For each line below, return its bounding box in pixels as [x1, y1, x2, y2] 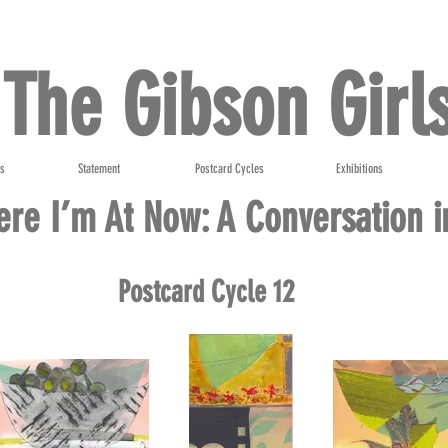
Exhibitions [335, 161, 383, 176]
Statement [78, 161, 120, 176]
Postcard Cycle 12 [118, 274, 294, 310]
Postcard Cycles [194, 161, 264, 176]
